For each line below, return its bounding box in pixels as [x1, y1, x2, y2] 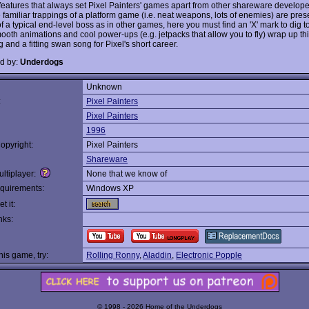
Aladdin [143, 250, 172, 260]
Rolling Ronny [86, 250, 139, 260]
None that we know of [86, 169, 167, 179]
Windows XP [86, 183, 134, 193]
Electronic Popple [176, 250, 242, 260]
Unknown [86, 82, 122, 92]
